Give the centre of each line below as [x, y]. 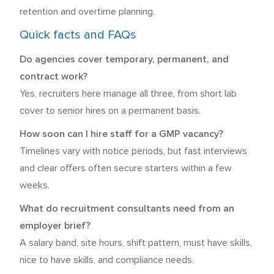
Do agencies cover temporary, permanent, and [124, 59]
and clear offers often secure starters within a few [126, 168]
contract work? [54, 76]
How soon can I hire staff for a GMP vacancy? [121, 134]
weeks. [35, 185]
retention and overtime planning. [87, 12]
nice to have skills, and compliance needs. [107, 260]
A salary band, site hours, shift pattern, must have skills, [136, 243]
